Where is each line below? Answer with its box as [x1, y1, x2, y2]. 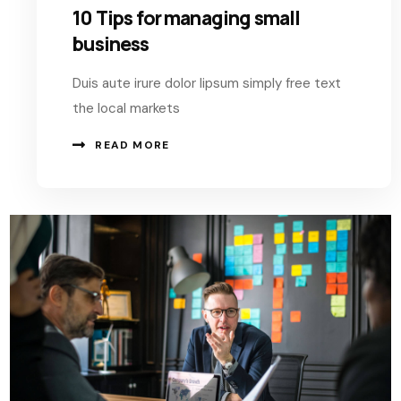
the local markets [73, 98, 181, 117]
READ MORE [95, 137, 170, 152]
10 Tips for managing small [73, 4, 301, 30]
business [73, 30, 149, 56]
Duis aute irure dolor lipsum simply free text [73, 73, 342, 92]
